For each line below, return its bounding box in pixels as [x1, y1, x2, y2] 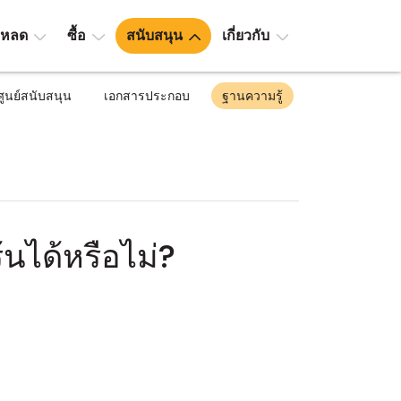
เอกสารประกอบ [104, 87, 190, 105]
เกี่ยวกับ [222, 25, 270, 46]
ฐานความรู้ [222, 87, 283, 105]
